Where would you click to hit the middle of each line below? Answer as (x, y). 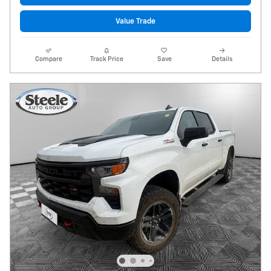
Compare (49, 60)
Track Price (106, 60)
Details (222, 60)
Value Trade (135, 21)
